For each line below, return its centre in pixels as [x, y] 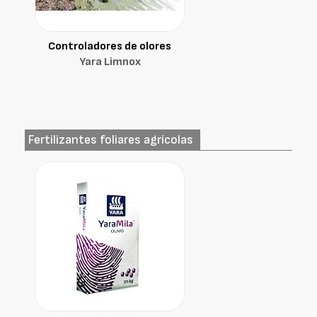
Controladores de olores [110, 46]
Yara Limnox [110, 62]
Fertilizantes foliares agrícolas [111, 140]
